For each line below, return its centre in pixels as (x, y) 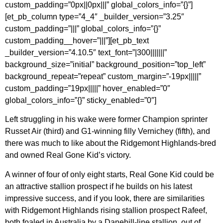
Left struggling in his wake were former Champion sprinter (106, 119)
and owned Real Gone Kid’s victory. (68, 155)
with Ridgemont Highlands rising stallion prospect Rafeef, (106, 210)
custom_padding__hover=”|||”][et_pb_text (77, 40)
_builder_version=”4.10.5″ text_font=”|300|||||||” (86, 52)
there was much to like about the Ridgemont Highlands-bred (111, 143)
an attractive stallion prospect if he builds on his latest (99, 186)
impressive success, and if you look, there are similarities (105, 198)
